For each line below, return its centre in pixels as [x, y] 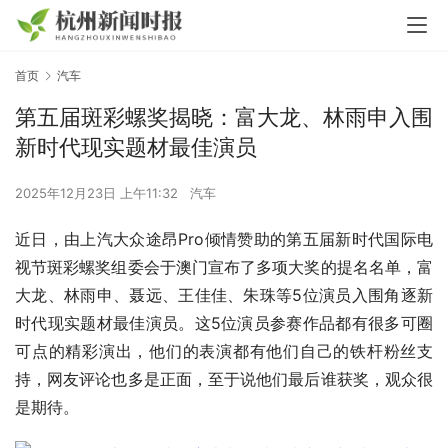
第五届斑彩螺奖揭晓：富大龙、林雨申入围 [224, 117]
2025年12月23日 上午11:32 [98, 193]
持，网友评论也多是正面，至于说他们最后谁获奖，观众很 [224, 379]
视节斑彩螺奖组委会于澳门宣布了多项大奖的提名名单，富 [224, 267]
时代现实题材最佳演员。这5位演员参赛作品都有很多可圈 [224, 323]
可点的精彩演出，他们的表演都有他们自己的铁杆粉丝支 [224, 351]
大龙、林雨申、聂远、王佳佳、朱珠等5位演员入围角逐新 [224, 295]
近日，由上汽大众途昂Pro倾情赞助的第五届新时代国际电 [224, 239]
